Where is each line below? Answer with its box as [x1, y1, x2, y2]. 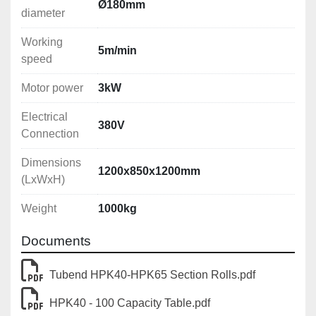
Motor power [21, 82, 83, 95]
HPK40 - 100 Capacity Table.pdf [49, 297, 210, 310]
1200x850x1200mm [98, 165, 200, 178]
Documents [21, 233, 91, 249]
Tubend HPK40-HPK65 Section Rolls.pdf [49, 269, 255, 281]
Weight [21, 202, 56, 215]
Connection [21, 128, 79, 140]
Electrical [21, 111, 68, 123]
